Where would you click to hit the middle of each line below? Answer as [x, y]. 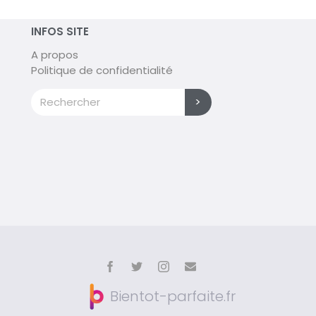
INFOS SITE [60, 31]
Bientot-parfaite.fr [173, 297]
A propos [54, 54]
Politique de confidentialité [102, 70]
